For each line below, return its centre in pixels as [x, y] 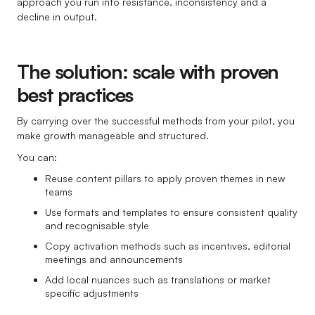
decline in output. [57, 17]
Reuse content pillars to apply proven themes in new [165, 179]
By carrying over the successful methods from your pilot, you [156, 121]
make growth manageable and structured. [113, 136]
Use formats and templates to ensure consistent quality [171, 212]
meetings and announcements [114, 259]
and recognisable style [97, 226]
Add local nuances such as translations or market [158, 280]
